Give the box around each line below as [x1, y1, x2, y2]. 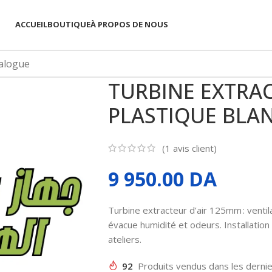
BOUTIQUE [47, 19, 90, 30]
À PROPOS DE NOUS [90, 19, 168, 30]
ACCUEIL [15, 19, 47, 30]
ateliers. [107, 233, 141, 245]
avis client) [170, 141, 217, 154]
